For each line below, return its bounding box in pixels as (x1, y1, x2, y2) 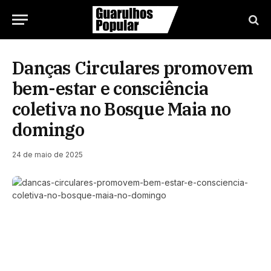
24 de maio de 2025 (12, 150, 83, 159)
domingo (12, 118, 84, 141)
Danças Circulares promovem (12, 56, 253, 79)
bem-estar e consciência (12, 77, 209, 100)
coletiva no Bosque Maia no (12, 97, 231, 120)
